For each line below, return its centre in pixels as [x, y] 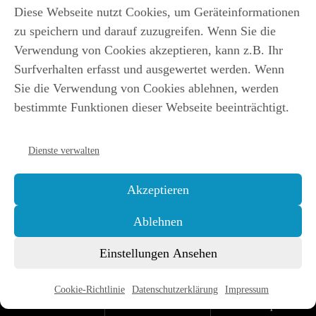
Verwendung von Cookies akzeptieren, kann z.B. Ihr [148, 50]
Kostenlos [53, 294]
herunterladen [158, 306]
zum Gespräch [263, 306]
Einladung [263, 294]
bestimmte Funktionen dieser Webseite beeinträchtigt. [152, 107]
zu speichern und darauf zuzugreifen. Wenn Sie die [145, 31]
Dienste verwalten [64, 150]
